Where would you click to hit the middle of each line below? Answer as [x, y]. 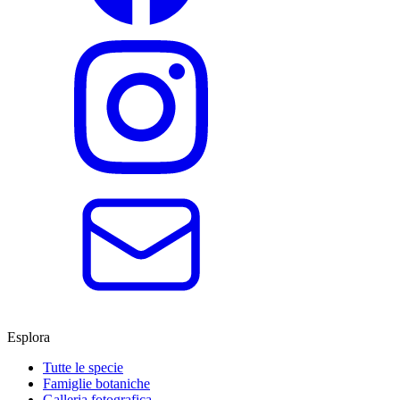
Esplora [29, 337]
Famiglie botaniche [96, 384]
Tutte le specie [83, 368]
